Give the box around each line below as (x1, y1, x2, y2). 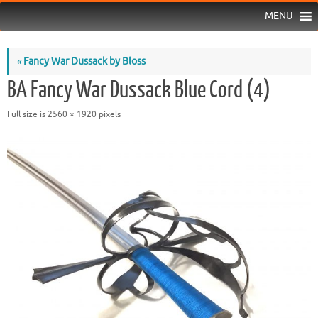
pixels (97, 108, 121, 120)
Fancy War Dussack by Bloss (21, 55, 146, 67)
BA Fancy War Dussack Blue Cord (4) (7, 77, 270, 103)
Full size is (7, 108, 48, 120)
